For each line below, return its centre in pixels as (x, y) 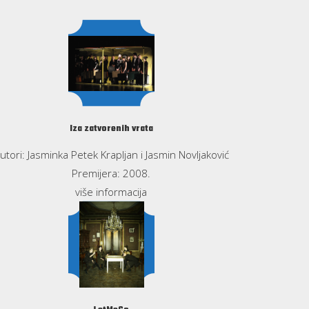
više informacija (111, 191)
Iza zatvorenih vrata (111, 129)
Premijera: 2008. (111, 173)
